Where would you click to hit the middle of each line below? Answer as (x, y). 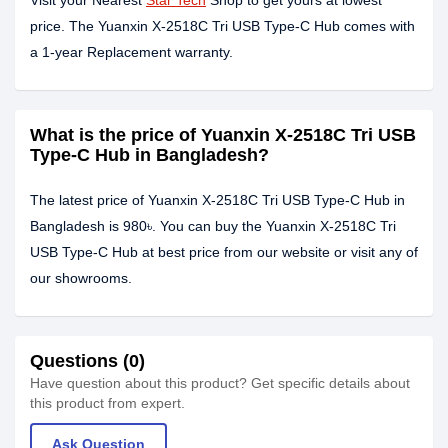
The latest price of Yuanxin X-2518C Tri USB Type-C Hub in (217, 200)
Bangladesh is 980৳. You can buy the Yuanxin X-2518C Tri (213, 226)
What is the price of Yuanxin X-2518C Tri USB (223, 135)
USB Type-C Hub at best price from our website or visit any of (224, 252)
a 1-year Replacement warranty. (131, 52)
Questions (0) (87, 361)
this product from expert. (107, 403)
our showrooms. (81, 278)
